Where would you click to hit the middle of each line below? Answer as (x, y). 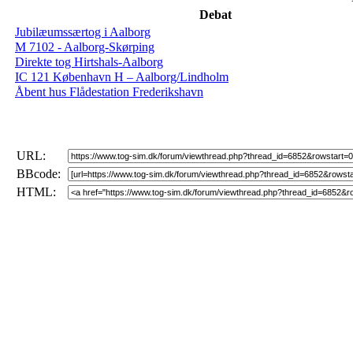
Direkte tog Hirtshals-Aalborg (89, 62)
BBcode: (39, 174)
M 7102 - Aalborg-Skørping (85, 47)
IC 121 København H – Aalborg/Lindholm (122, 77)
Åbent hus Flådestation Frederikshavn (109, 92)
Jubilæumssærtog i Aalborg (83, 32)
